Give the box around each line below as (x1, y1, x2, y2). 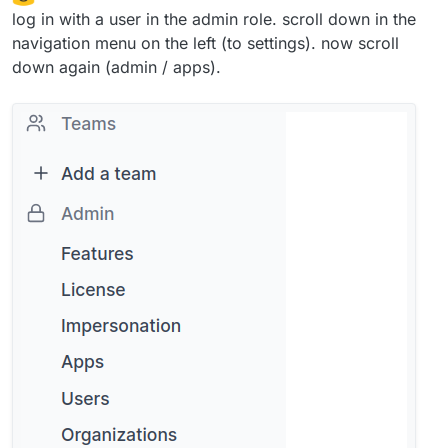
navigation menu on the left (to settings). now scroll (12, 33, 399, 54)
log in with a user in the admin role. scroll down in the (12, 9, 416, 30)
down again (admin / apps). (12, 57, 221, 78)
